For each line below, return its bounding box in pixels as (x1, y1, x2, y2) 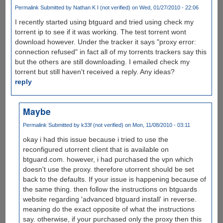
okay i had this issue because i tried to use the (23, 135, 169, 144)
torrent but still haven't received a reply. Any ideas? (14, 68, 175, 76)
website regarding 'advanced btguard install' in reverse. (23, 195, 197, 204)
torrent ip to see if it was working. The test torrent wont (14, 28, 186, 36)
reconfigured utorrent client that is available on (23, 145, 169, 154)
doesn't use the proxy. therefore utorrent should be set (23, 165, 195, 174)
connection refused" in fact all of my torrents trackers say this (14, 48, 207, 56)
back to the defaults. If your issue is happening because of (23, 175, 207, 184)
